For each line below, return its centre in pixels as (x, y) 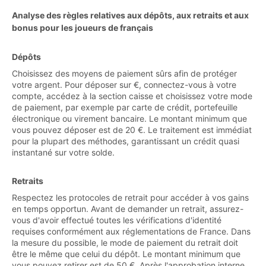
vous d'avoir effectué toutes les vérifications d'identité (117, 220)
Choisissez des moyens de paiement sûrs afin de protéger (124, 74)
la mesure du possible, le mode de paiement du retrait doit (125, 243)
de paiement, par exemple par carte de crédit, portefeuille (125, 107)
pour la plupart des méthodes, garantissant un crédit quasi (126, 141)
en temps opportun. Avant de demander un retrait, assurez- (128, 209)
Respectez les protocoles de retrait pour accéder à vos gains (130, 198)
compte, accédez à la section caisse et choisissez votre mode (132, 96)
